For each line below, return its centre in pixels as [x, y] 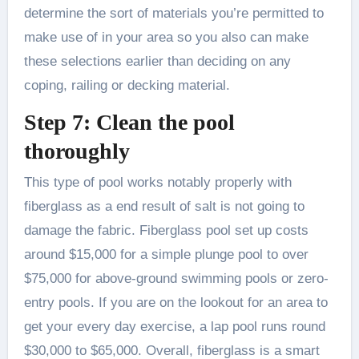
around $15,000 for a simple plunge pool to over [166, 255]
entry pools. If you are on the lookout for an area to [175, 303]
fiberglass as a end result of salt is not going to [164, 207]
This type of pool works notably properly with [157, 183]
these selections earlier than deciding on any [157, 61]
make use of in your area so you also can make [166, 37]
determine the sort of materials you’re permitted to [173, 13]
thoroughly [77, 151]
